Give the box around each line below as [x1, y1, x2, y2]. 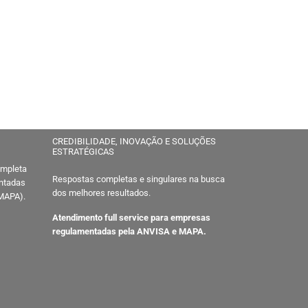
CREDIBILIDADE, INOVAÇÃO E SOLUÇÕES [52, 136, 216, 146]
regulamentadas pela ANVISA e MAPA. [52, 226, 206, 236]
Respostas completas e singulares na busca [52, 174, 225, 184]
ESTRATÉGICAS [52, 146, 114, 157]
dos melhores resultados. [52, 188, 151, 198]
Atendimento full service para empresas [52, 212, 210, 223]
